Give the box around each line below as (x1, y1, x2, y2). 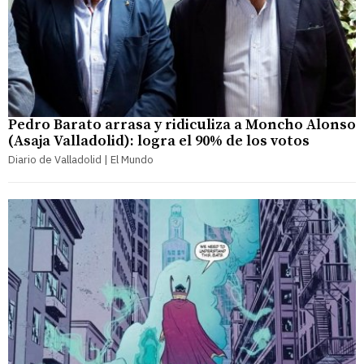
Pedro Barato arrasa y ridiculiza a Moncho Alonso (8, 115, 356, 134)
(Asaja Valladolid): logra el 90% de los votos (8, 131, 310, 150)
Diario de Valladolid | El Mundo (8, 152, 154, 167)
